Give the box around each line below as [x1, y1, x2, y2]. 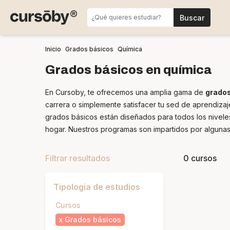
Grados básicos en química [45, 63, 212, 76]
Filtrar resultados [45, 153, 110, 163]
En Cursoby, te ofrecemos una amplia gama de [45, 88, 205, 97]
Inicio [45, 45, 61, 53]
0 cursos [183, 153, 217, 163]
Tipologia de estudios [53, 182, 140, 192]
